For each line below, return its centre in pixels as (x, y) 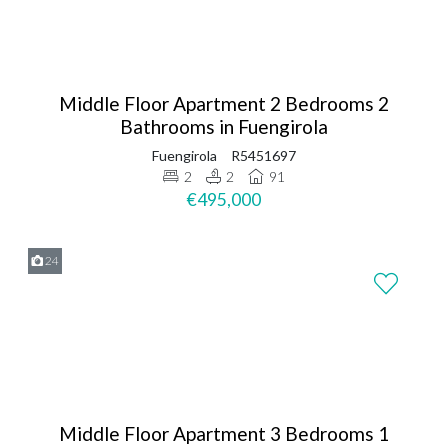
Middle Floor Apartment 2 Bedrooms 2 (224, 103)
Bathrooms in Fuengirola (224, 126)
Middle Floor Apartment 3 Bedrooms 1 (224, 433)
